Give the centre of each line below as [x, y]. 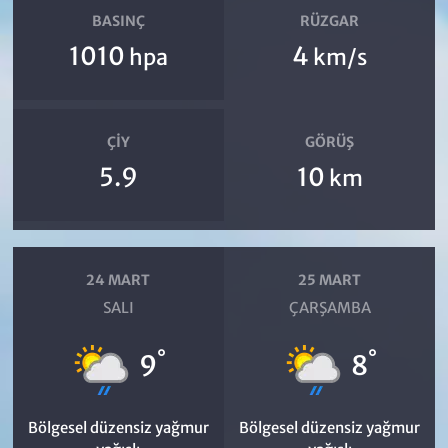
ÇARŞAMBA [329, 307]
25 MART [330, 280]
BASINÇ [118, 21]
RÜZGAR [330, 21]
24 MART [118, 280]
